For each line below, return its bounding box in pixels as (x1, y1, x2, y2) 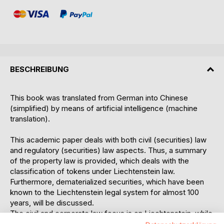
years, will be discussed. (10, 198, 94, 208)
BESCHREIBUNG (10, 64, 69, 74)
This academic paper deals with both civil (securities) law (10, 135, 206, 145)
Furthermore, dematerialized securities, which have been (10, 177, 204, 187)
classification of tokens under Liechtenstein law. (10, 166, 175, 176)
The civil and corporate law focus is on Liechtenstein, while (10, 208, 212, 218)
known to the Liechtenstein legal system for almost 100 (10, 187, 199, 197)
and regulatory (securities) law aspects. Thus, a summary (10, 145, 206, 155)
